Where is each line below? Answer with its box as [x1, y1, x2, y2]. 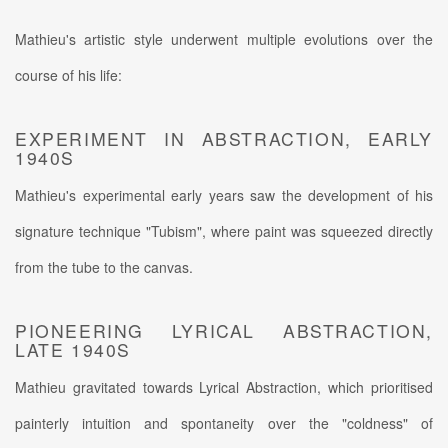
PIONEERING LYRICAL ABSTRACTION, [15, 318, 433, 344]
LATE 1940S [15, 337, 131, 363]
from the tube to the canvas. [15, 257, 193, 278]
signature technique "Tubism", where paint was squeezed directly [15, 221, 433, 242]
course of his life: [15, 65, 122, 86]
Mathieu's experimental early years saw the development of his [15, 185, 433, 206]
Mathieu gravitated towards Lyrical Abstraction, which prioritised [15, 377, 433, 398]
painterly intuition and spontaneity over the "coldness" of [15, 413, 433, 434]
